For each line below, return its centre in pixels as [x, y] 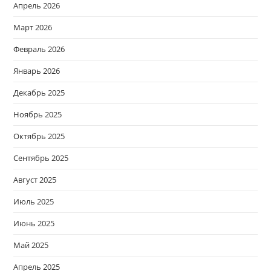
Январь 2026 [37, 71]
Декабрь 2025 [39, 93]
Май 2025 [31, 245]
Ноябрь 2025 [38, 115]
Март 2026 [33, 28]
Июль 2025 [34, 202]
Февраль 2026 [39, 49]
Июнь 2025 [34, 224]
